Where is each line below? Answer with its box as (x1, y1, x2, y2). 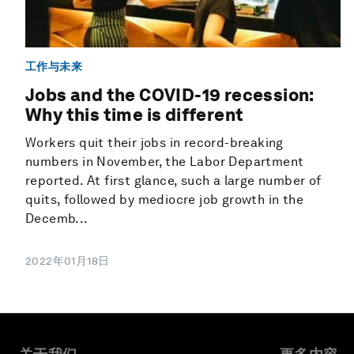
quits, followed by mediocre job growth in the (25, 192, 303, 208)
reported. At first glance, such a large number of (25, 173, 322, 189)
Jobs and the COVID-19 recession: (25, 85, 314, 106)
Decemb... (25, 211, 88, 227)
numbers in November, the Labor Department (25, 154, 304, 170)
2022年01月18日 (25, 254, 110, 268)
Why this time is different (25, 104, 244, 126)
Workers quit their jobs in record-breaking (25, 135, 284, 151)
